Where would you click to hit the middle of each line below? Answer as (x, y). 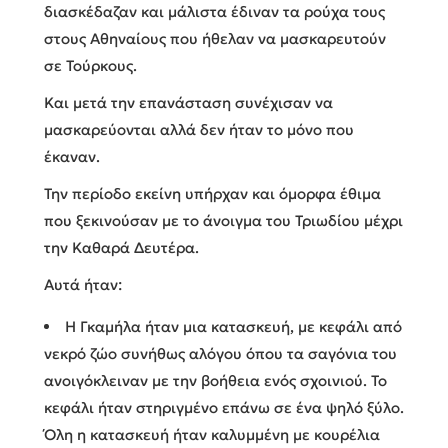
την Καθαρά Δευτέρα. (121, 247)
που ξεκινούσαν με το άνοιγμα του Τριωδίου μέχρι (223, 220)
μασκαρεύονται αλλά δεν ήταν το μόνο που (199, 129)
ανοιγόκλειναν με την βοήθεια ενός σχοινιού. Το (215, 380)
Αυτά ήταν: (83, 284)
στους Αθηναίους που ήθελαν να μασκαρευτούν (215, 38)
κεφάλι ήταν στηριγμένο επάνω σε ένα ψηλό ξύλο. (224, 407)
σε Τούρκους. (90, 65)
